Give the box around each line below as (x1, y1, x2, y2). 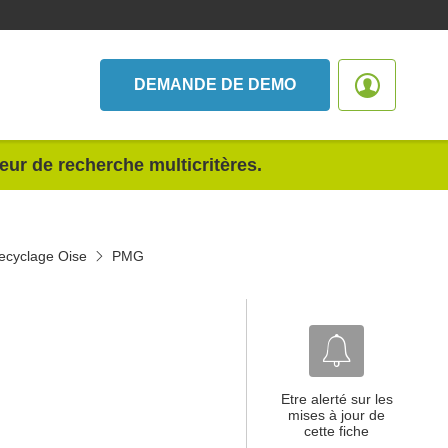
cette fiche (304, 423, 369, 439)
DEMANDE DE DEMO (134, 76, 296, 93)
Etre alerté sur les (280, 391, 393, 407)
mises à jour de (288, 407, 385, 423)
